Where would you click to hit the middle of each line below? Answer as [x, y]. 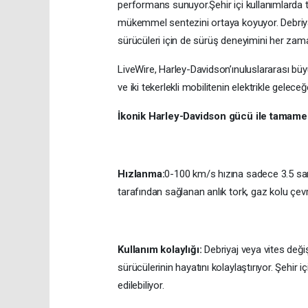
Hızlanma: [141, 174]
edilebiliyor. [141, 286]
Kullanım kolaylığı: [160, 250]
